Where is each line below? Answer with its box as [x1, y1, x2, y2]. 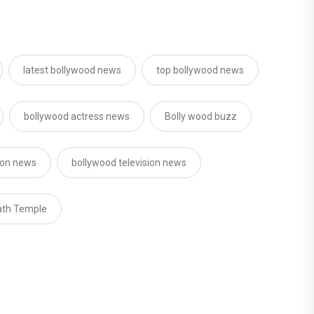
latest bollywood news [23, 64, 121, 76]
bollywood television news [71, 157, 186, 169]
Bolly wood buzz [165, 111, 237, 123]
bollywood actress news [24, 111, 130, 123]
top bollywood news [156, 64, 244, 76]
